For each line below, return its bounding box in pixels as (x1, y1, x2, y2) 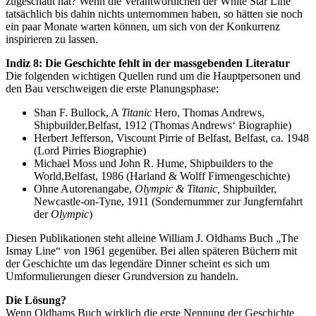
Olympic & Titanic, (135, 183, 220, 195)
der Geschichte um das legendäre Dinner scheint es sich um (6, 257, 269, 270)
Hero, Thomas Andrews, (152, 107, 265, 119)
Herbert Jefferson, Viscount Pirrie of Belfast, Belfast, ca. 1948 (34, 132, 309, 145)
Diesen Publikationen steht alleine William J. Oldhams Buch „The (6, 232, 298, 245)
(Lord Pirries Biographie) (34, 145, 146, 157)
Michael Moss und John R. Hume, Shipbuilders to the (34, 157, 273, 170)
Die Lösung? (6, 294, 66, 307)
